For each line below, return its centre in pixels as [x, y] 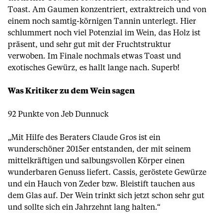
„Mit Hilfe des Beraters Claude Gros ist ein [84, 138]
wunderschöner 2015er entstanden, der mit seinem [99, 149]
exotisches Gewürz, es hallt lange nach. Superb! [94, 68]
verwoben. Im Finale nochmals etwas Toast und [94, 56]
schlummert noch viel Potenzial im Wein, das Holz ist [104, 33]
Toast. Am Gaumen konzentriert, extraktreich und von [107, 10]
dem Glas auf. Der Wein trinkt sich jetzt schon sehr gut [106, 196]
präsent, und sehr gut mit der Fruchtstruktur [89, 45]
